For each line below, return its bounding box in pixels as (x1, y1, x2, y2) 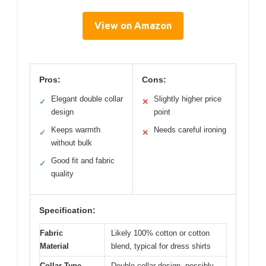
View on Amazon (94, 20, 172, 31)
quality (51, 169, 74, 178)
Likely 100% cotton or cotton (111, 228, 210, 237)
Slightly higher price (154, 94, 221, 103)
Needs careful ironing (154, 125, 226, 134)
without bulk (51, 138, 92, 147)
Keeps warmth (51, 125, 100, 134)
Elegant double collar (51, 94, 123, 103)
